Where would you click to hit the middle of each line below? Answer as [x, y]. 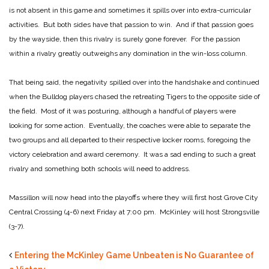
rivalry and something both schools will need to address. [100, 168]
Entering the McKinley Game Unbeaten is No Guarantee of [134, 255]
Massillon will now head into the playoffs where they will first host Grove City [134, 197]
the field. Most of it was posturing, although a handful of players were [122, 111]
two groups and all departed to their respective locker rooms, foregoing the [130, 140]
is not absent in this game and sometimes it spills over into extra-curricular [130, 10]
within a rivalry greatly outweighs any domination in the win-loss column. [128, 53]
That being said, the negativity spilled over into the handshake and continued [134, 82]
